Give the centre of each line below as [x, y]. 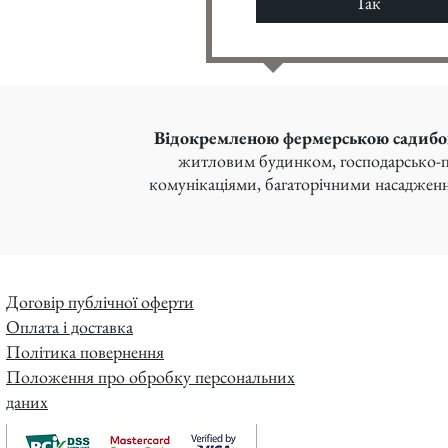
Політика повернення [85, 351]
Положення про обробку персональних [150, 376]
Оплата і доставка [69, 326]
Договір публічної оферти [100, 301]
